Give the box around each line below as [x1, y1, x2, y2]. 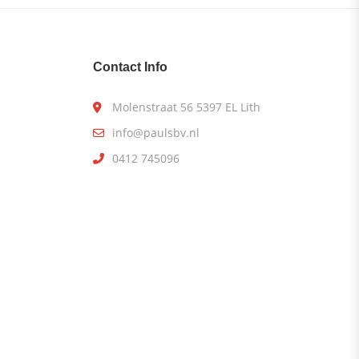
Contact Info [93, 60, 167, 74]
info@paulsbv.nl [112, 125, 200, 140]
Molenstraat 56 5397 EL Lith [112, 99, 260, 115]
